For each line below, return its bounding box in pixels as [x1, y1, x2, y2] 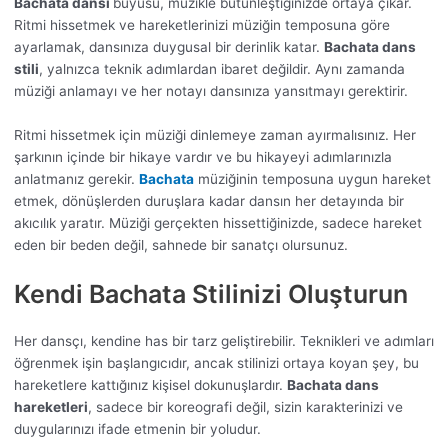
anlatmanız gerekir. [13, 171, 139, 188]
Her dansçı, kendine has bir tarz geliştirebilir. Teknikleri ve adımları [13, 333, 434, 350]
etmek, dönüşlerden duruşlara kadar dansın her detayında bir [13, 193, 404, 210]
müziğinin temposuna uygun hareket [193, 171, 431, 188]
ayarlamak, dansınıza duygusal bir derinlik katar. [13, 39, 324, 56]
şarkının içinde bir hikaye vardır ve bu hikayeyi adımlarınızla [13, 149, 392, 166]
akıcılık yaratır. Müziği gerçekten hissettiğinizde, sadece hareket [13, 215, 422, 232]
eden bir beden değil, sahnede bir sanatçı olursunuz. [13, 237, 348, 254]
